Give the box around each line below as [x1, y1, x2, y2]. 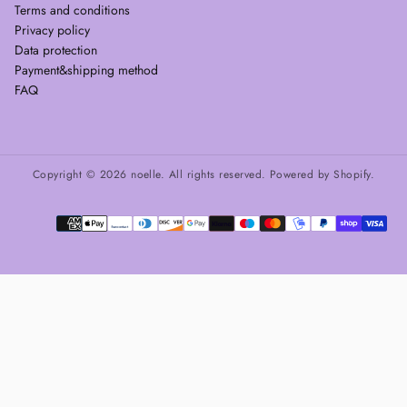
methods [202, 232, 248, 251]
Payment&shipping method [15, 60, 158, 79]
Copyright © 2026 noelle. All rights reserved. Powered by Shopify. [32, 165, 375, 183]
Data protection [15, 40, 97, 59]
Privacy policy [15, 20, 90, 39]
